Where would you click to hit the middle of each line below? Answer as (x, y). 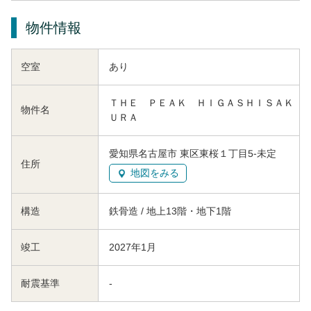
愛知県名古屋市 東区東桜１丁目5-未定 (193, 153)
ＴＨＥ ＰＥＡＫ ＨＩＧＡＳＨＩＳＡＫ (201, 103)
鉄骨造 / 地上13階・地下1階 (170, 211)
